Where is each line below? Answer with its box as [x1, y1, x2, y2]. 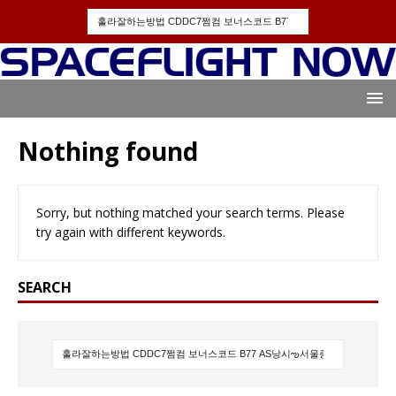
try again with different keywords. [36, 224, 225, 241]
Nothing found [18, 134, 198, 169]
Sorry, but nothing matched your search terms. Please [36, 204, 345, 222]
